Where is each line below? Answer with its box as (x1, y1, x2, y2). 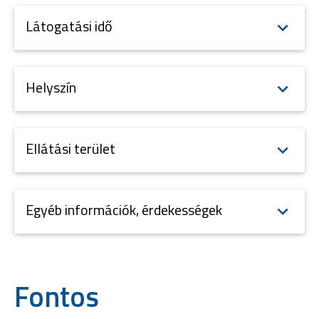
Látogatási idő (26, 15, 113, 37)
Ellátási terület (26, 137, 115, 159)
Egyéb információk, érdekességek (26, 199, 222, 221)
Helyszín (26, 76, 76, 98)
